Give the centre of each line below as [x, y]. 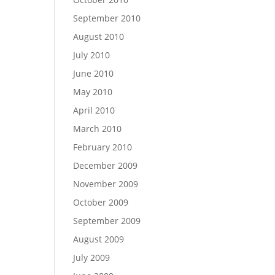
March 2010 [98, 129]
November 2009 [106, 184]
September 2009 [107, 221]
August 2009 [99, 239]
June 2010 [94, 73]
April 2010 [94, 110]
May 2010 [93, 92]
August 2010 [99, 37]
